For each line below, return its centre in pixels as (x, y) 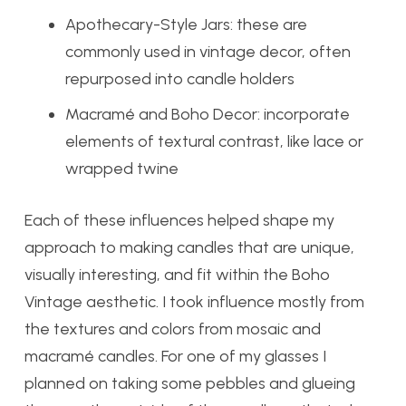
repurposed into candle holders (180, 79)
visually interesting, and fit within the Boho (177, 275)
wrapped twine (122, 169)
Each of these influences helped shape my (179, 221)
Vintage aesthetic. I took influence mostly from (194, 302)
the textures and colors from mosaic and (173, 329)
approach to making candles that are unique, (189, 248)
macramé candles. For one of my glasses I (175, 357)
